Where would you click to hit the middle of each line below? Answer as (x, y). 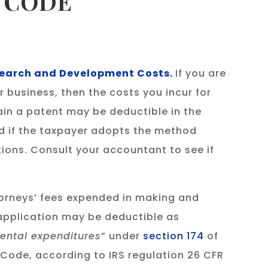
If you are (201, 74)
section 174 (174, 236)
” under (121, 236)
